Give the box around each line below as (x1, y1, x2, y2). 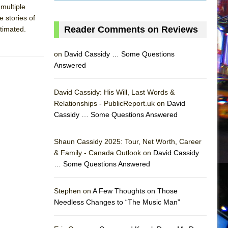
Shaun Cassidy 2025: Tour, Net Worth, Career (54, 137, 202, 146)
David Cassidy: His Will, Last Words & (54, 88, 175, 96)
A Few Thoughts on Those (93, 186, 178, 195)
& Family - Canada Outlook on (54, 148, 153, 157)
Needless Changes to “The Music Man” (54, 197, 180, 206)
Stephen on (54, 186, 93, 195)
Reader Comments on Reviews (64, 24, 198, 35)
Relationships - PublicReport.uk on (54, 99, 167, 107)
